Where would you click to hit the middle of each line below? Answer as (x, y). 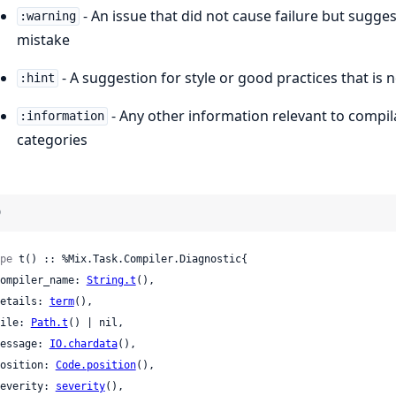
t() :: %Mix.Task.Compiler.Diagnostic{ (129, 259)
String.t (111, 280)
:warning (48, 16)
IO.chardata (83, 343)
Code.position (95, 365)
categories (52, 139)
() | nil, (95, 322)
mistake (43, 39)
